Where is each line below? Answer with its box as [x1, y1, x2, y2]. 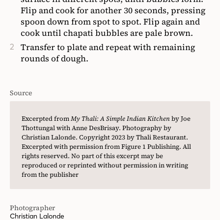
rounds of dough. [21, 53, 88, 64]
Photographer [10, 203, 55, 213]
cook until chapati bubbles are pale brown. [21, 27, 193, 39]
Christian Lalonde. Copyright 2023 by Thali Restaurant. [22, 133, 188, 141]
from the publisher [22, 170, 79, 179]
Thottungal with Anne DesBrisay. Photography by [22, 124, 171, 132]
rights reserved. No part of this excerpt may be [22, 152, 163, 160]
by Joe [170, 114, 191, 123]
